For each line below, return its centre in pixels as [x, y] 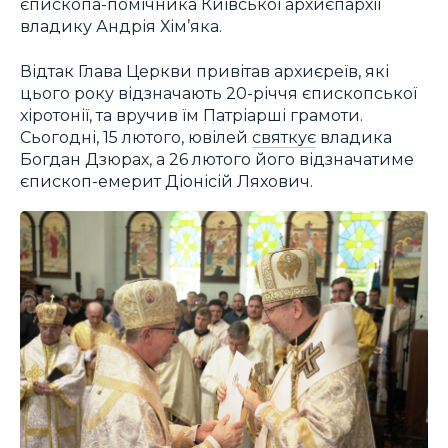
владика [354, 136]
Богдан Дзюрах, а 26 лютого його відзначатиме [217, 158]
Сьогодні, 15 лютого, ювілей [136, 136]
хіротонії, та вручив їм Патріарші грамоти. [191, 114]
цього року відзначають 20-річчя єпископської [218, 92]
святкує [284, 136]
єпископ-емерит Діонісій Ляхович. [166, 180]
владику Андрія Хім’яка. [121, 26]
